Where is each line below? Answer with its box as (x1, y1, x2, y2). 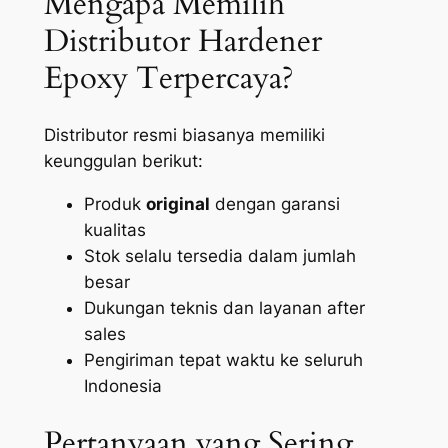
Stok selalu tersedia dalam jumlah (83, 246, 356, 267)
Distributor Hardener (43, 19, 322, 62)
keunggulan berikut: (43, 151, 203, 172)
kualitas (83, 220, 146, 241)
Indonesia (83, 376, 162, 397)
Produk (83, 194, 146, 215)
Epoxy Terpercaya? (43, 56, 294, 99)
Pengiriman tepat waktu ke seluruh (83, 350, 363, 371)
